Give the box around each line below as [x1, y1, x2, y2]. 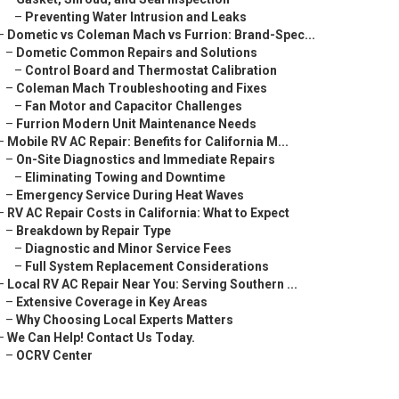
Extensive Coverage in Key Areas [16, 295, 208, 309]
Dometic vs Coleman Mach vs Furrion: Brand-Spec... [7, 28, 315, 42]
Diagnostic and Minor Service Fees [25, 241, 232, 256]
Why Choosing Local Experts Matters [16, 313, 233, 327]
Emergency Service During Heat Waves [16, 188, 244, 202]
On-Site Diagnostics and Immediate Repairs [16, 152, 275, 167]
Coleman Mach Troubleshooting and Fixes [16, 81, 267, 95]
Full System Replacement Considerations [25, 259, 269, 273]
